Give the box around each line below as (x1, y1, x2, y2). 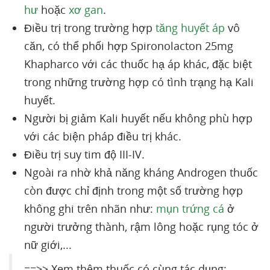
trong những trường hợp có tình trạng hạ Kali (24, 75, 254, 89)
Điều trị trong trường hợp (24, 20, 155, 35)
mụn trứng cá (156, 201, 224, 216)
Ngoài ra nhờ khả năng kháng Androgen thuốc (24, 165, 258, 180)
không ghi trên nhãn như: (24, 201, 156, 216)
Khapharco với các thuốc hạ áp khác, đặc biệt (24, 57, 252, 71)
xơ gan (69, 2, 103, 17)
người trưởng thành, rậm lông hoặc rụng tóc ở (24, 219, 259, 234)
